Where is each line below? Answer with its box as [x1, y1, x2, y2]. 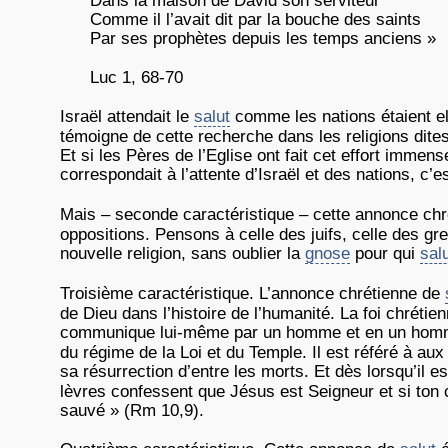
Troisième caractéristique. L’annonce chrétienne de [60, 284, 445, 303]
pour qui [350, 244, 420, 263]
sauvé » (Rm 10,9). [60, 401, 204, 420]
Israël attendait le [60, 107, 194, 126]
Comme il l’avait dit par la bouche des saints [90, 10, 421, 29]
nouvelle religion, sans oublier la [60, 244, 305, 263]
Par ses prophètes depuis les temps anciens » [90, 29, 436, 48]
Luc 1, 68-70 [90, 68, 183, 87]
